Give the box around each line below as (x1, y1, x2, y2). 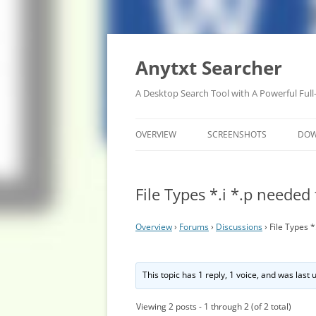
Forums (179, 221, 209, 233)
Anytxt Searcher (135, 55, 282, 80)
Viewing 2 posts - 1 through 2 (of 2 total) (136, 300, 291, 312)
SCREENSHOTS (207, 128, 267, 140)
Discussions (216, 221, 262, 233)
